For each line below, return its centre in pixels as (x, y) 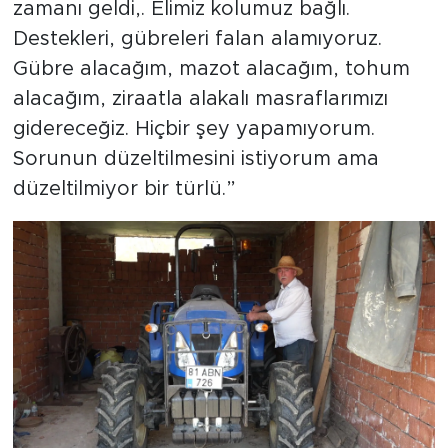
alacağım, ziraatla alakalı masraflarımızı (200, 98)
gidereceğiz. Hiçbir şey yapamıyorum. (193, 128)
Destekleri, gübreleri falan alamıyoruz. (197, 38)
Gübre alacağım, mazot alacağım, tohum (211, 68)
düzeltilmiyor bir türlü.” (124, 188)
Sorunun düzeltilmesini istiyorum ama (195, 158)
